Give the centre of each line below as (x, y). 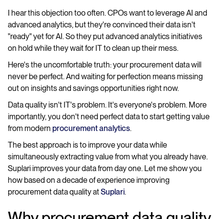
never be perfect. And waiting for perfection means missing (105, 77)
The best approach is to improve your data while (88, 145)
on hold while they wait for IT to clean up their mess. (93, 48)
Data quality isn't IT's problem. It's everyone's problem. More (107, 105)
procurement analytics (91, 128)
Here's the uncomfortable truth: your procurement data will (105, 65)
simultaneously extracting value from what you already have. (108, 157)
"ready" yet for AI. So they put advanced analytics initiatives (105, 36)
